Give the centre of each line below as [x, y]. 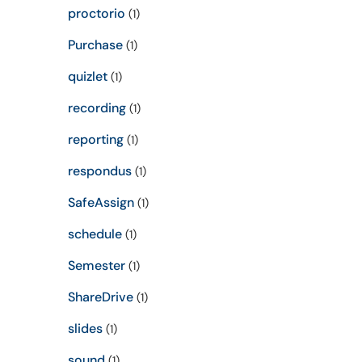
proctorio [96, 13]
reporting [95, 139]
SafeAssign [101, 202]
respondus [99, 171]
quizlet [87, 76]
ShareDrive [100, 297]
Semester [96, 265]
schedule [95, 234]
